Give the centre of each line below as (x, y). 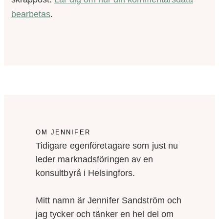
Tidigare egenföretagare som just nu (107, 146)
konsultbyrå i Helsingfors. (85, 173)
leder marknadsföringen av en (94, 160)
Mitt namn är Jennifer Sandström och (109, 201)
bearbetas (31, 14)
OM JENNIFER (63, 132)
